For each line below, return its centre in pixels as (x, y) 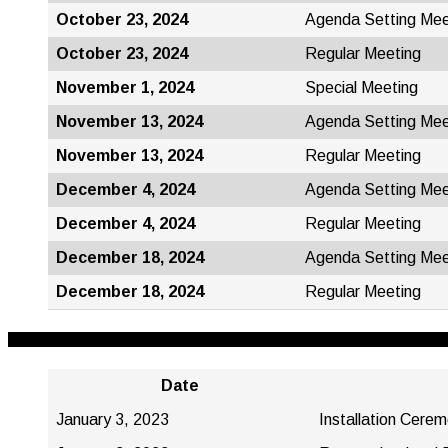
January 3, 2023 (112, 419)
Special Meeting (361, 87)
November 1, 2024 (125, 87)
